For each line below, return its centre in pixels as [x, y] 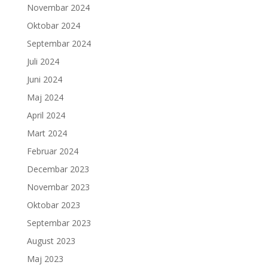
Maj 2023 [45, 258]
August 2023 [51, 240]
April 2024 [46, 115]
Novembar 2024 [58, 7]
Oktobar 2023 [53, 205]
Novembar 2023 [58, 187]
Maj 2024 [45, 97]
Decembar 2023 [58, 169]
